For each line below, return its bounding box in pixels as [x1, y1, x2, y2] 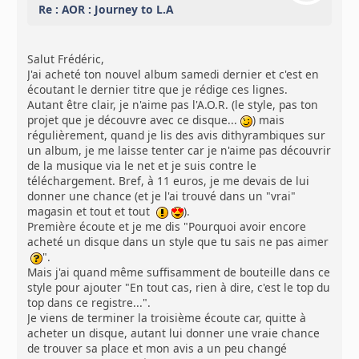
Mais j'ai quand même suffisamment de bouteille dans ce [27, 264, 331, 280]
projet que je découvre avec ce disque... [27, 112, 241, 128]
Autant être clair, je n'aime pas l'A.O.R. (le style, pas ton [27, 97, 319, 113]
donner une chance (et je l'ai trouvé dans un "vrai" [27, 188, 296, 204]
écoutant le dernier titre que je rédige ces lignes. [27, 82, 288, 98]
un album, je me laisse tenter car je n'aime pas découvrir [27, 143, 332, 159]
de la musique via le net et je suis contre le [27, 158, 257, 174]
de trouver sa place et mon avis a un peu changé [27, 341, 288, 357]
